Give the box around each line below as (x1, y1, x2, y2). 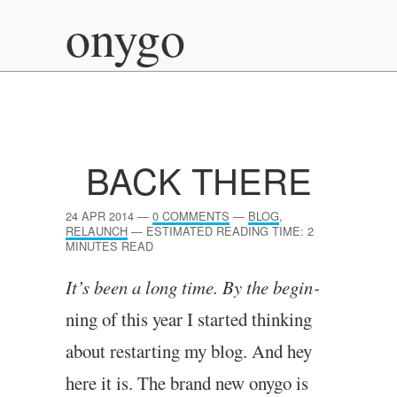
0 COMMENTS (152, 207, 230, 224)
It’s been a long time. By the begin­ (66, 275, 319, 300)
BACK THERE (85, 154, 312, 205)
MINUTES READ (66, 237, 153, 254)
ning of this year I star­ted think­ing (66, 307, 312, 331)
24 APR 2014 (66, 207, 134, 224)
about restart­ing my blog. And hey (66, 339, 312, 363)
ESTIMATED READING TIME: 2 (146, 222, 314, 239)
